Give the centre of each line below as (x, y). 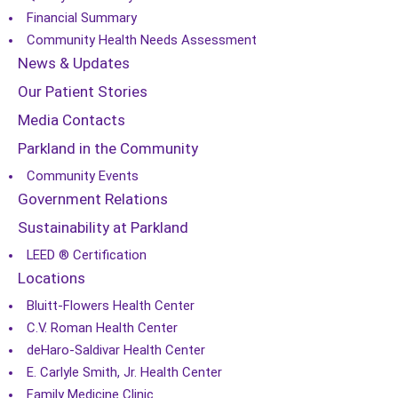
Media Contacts (72, 120)
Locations (52, 278)
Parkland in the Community (108, 148)
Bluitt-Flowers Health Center (111, 306)
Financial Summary (82, 18)
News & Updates (74, 63)
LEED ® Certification (87, 255)
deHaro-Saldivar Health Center (116, 350)
